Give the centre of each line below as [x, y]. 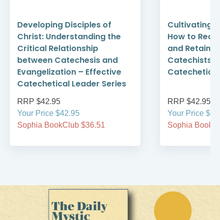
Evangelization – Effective [69, 72]
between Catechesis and [68, 60]
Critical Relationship [58, 49]
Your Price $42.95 [48, 113]
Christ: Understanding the [69, 37]
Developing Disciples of [64, 25]
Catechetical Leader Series [72, 84]
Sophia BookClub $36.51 [61, 125]
